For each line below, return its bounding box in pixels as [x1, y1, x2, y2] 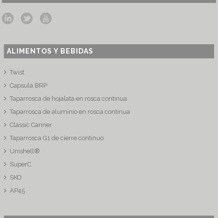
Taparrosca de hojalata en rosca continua [10, 95, 127, 102]
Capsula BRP [10, 82, 48, 89]
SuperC [10, 161, 32, 168]
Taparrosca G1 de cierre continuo [10, 134, 104, 142]
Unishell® [10, 147, 40, 155]
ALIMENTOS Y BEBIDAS [7, 47, 94, 55]
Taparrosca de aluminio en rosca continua [10, 108, 130, 115]
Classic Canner [10, 121, 53, 128]
